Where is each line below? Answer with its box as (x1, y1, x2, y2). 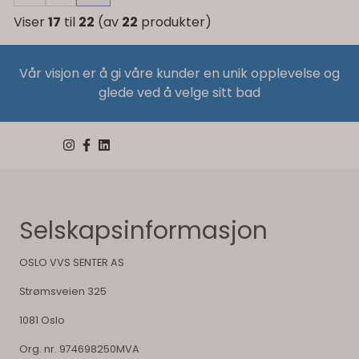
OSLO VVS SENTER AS (19, 255, 124, 269)
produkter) (137, 12, 212, 31)
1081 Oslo (19, 313, 65, 327)
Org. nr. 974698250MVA (19, 341, 139, 356)
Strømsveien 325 (19, 284, 107, 298)
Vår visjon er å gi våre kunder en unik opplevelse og (19, 63, 340, 83)
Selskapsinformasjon (19, 213, 268, 247)
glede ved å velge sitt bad (99, 83, 260, 102)
